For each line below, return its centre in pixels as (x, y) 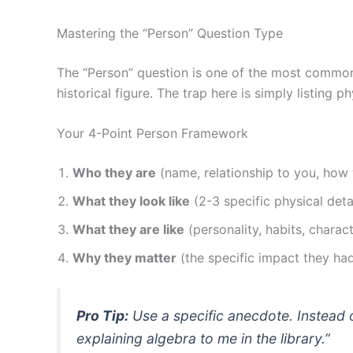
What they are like (128, 230)
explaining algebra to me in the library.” (203, 339)
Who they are (114, 173)
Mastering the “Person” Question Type (170, 33)
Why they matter (124, 258)
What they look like (131, 201)
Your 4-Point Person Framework (152, 134)
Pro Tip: (102, 316)
